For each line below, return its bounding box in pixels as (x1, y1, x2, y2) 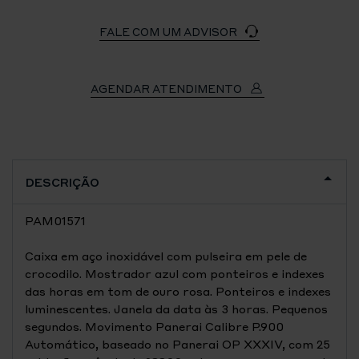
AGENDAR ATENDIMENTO (91, 82, 244, 95)
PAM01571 (25, 213, 86, 228)
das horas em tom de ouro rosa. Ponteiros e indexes (25, 284, 331, 298)
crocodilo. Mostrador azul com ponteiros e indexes (25, 266, 325, 280)
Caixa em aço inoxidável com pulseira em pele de (25, 248, 307, 263)
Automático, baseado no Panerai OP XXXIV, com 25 (25, 337, 330, 351)
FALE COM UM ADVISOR (99, 25, 240, 38)
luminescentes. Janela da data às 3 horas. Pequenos (25, 301, 328, 316)
